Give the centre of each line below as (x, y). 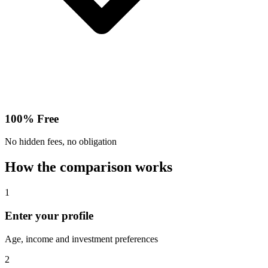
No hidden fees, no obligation (61, 142)
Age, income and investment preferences (81, 239)
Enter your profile (49, 215)
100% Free (32, 118)
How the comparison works (89, 167)
